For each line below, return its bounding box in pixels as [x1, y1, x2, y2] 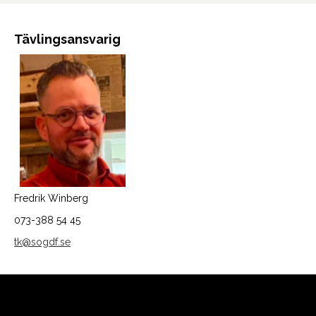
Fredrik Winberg [14, 192, 88, 204]
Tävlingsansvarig [14, 32, 121, 47]
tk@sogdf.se [14, 236, 71, 248]
